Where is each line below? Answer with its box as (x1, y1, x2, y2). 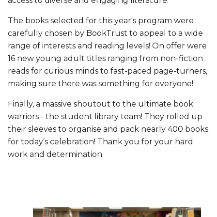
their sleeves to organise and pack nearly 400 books (8, 124, 208, 134)
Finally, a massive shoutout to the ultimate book (8, 99, 193, 108)
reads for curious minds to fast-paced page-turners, (8, 66, 207, 76)
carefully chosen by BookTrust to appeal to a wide (8, 29, 203, 38)
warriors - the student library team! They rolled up (8, 112, 202, 121)
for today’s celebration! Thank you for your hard (8, 137, 193, 146)
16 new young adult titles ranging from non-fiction (8, 54, 203, 63)
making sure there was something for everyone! (8, 79, 193, 88)
